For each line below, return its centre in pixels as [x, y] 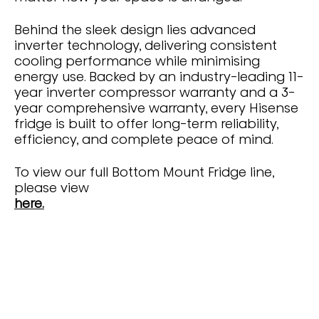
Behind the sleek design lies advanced [135, 30]
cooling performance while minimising [137, 61]
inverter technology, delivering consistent [146, 46]
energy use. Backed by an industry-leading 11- [159, 77]
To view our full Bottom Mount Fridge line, [144, 172]
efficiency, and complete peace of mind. [144, 140]
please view [53, 188]
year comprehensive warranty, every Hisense [156, 108]
